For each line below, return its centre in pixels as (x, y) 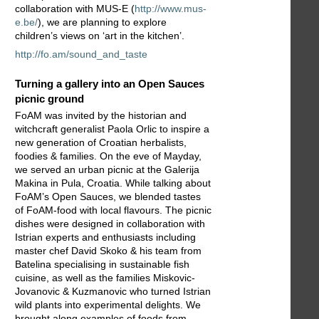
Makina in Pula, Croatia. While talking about (113, 183)
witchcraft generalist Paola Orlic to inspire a (112, 129)
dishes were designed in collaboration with (110, 224)
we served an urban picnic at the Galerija (107, 170)
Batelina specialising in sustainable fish (102, 265)
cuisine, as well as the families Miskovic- (105, 278)
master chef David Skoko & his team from (108, 251)
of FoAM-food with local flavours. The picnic (113, 210)
